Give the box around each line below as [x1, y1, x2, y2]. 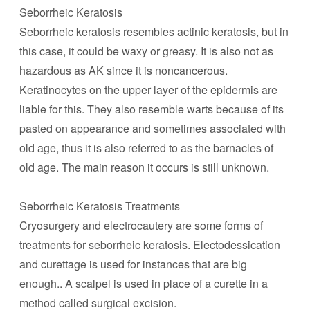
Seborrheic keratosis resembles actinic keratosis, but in [19, 24, 289, 39]
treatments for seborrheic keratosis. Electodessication [19, 237, 280, 253]
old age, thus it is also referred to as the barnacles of [19, 140, 273, 156]
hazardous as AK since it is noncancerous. [19, 62, 228, 78]
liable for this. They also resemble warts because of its [19, 101, 284, 117]
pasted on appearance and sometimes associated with [19, 120, 286, 136]
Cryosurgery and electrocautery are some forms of [19, 217, 263, 233]
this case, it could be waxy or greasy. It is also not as [19, 43, 273, 59]
